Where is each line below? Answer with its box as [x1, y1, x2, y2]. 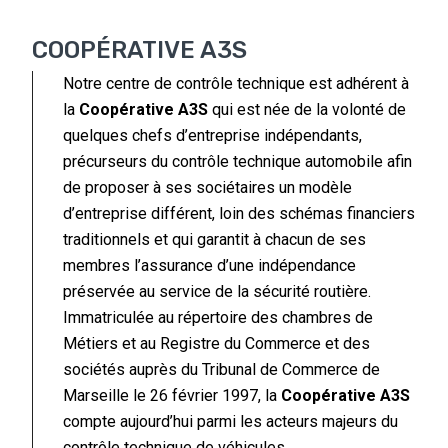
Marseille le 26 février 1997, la [63, 385, 282, 405]
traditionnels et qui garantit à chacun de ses [63, 229, 367, 249]
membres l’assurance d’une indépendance [63, 255, 357, 275]
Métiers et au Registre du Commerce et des [63, 333, 371, 353]
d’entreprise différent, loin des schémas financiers [63, 203, 416, 223]
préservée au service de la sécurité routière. [63, 281, 372, 301]
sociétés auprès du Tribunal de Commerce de [63, 359, 381, 379]
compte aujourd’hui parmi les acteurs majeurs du [63, 411, 399, 431]
